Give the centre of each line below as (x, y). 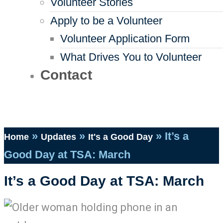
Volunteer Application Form (125, 39)
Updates (58, 137)
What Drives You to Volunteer (131, 57)
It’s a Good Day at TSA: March (104, 181)
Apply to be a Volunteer (106, 21)
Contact (66, 75)
